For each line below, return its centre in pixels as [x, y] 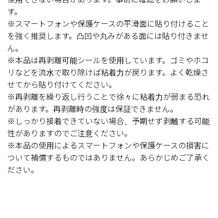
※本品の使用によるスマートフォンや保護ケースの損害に [108, 145]
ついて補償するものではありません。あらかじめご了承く [109, 158]
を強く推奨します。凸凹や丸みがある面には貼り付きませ [108, 36]
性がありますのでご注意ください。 [70, 133]
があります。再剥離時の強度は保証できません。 [92, 109]
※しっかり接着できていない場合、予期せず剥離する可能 [109, 121]
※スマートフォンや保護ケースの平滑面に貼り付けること [108, 24]
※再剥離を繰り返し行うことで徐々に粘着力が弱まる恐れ [109, 97]
